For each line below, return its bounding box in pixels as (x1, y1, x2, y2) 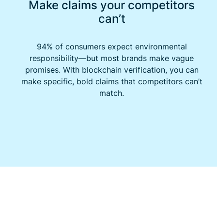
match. (99, 87, 124, 98)
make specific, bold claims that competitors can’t (21, 76, 202, 87)
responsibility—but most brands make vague (30, 52, 194, 63)
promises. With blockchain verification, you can (25, 64, 199, 75)
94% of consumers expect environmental (36, 41, 187, 52)
